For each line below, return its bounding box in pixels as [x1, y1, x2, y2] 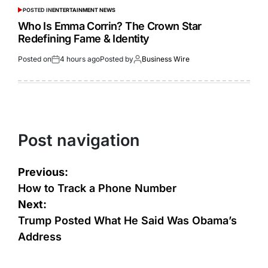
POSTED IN [22, 7, 52, 14]
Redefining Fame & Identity [18, 32, 150, 45]
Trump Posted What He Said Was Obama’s [18, 214, 237, 227]
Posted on [18, 54, 51, 64]
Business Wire [142, 54, 190, 64]
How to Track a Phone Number [18, 181, 176, 194]
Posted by [100, 54, 133, 64]
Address [18, 230, 62, 243]
